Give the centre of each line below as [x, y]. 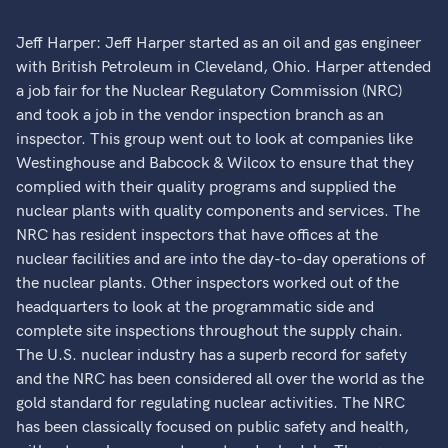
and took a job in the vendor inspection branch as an [200, 115]
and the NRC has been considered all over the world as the [220, 379]
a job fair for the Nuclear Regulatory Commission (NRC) [209, 91]
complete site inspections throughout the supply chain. [210, 331]
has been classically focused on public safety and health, [213, 427]
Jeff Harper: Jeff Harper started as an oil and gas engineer [219, 43]
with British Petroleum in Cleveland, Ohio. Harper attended [224, 67]
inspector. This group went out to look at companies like [215, 139]
